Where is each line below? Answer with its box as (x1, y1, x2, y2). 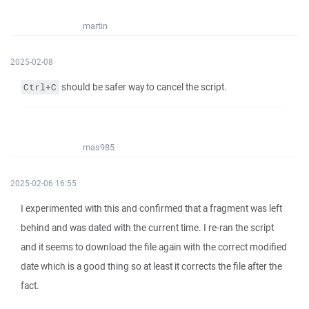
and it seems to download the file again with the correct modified (21, 241, 287, 253)
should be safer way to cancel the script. (59, 81, 227, 93)
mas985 (83, 141, 114, 153)
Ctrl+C (23, 81, 57, 93)
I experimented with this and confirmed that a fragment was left (21, 202, 282, 215)
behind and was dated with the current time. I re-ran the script (21, 221, 274, 234)
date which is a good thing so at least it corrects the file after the (21, 260, 282, 272)
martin (83, 20, 108, 32)
